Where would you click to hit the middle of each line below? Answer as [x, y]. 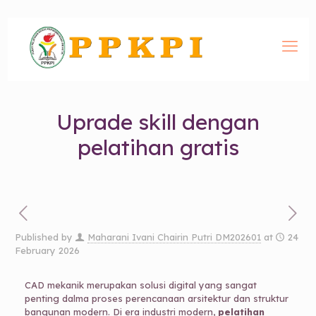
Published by [43, 237]
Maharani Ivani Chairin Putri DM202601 [174, 237]
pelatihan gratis [158, 147]
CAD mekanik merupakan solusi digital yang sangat [140, 285]
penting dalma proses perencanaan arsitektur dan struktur [156, 298]
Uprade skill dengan [158, 122]
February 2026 [47, 250]
